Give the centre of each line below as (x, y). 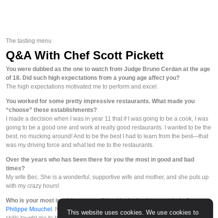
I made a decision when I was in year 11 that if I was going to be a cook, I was (107, 119)
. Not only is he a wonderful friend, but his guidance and (125, 209)
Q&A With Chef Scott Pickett (85, 55)
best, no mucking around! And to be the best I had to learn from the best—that (107, 136)
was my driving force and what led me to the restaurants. (80, 145)
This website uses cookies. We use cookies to (133, 212)
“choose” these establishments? (51, 110)
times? (15, 169)
